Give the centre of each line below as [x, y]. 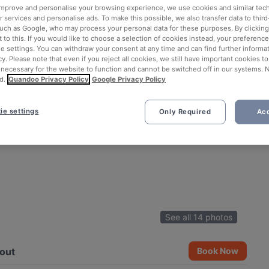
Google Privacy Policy [129, 80]
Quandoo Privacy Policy [49, 80]
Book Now [218, 251]
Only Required [185, 112]
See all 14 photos [199, 217]
